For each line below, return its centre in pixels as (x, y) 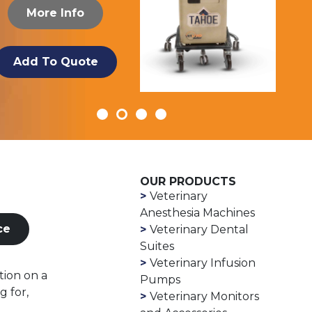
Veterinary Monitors (205, 296)
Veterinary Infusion (203, 263)
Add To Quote (55, 62)
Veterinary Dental (200, 229)
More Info (56, 13)
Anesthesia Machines (198, 212)
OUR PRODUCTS (188, 181)
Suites (157, 246)
